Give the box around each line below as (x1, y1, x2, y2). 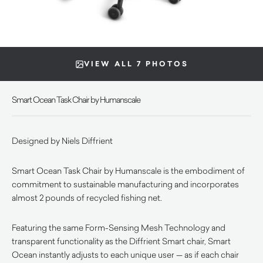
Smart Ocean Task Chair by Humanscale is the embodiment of (12, 165, 245, 176)
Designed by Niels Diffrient (12, 135, 113, 146)
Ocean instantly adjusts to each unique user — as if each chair (12, 249, 239, 260)
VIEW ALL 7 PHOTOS (83, 59, 188, 69)
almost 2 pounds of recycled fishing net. (12, 192, 162, 203)
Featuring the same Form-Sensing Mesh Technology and (12, 222, 225, 233)
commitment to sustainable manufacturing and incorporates (12, 178, 239, 190)
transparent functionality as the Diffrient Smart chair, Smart (12, 235, 231, 247)
